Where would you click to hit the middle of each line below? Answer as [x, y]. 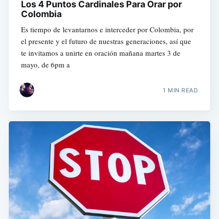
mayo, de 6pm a [45, 65]
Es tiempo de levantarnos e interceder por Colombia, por [107, 30]
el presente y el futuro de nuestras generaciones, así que [106, 41]
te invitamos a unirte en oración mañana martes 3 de [100, 53]
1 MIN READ [181, 90]
